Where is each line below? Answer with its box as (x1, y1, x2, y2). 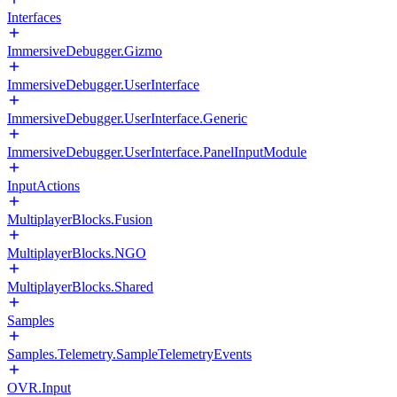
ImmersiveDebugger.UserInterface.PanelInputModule (7, 144, 307, 160)
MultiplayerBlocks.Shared (7, 279, 153, 294)
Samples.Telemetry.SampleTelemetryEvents (7, 346, 252, 362)
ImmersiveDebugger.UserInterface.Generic (7, 111, 247, 126)
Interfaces (7, 10, 61, 25)
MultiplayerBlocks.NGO (7, 245, 146, 261)
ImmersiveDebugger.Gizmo (7, 43, 162, 58)
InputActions (7, 178, 80, 193)
